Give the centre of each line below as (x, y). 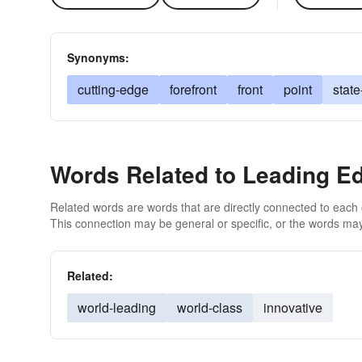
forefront (193, 89)
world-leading (117, 307)
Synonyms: (98, 57)
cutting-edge (113, 89)
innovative (293, 307)
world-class (210, 307)
